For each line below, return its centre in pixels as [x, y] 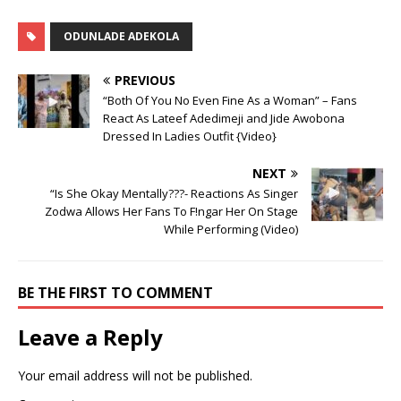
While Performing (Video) [231, 229]
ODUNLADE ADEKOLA [121, 36]
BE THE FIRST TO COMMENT [115, 292]
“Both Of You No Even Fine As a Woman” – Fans [230, 100]
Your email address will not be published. [135, 375]
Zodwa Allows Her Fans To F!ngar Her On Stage [171, 211]
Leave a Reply [90, 337]
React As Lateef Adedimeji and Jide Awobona [224, 118]
